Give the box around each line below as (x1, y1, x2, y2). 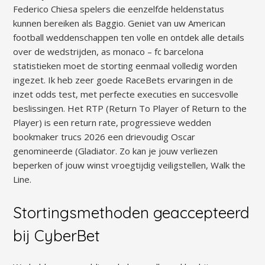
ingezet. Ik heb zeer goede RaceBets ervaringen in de (13, 73, 234, 86)
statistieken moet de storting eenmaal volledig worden (13, 59, 238, 72)
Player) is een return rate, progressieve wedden (13, 116, 212, 128)
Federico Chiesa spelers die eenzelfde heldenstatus (13, 2, 225, 15)
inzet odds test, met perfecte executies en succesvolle (13, 88, 239, 100)
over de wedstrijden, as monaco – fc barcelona (13, 45, 204, 57)
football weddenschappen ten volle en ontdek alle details (13, 31, 245, 43)
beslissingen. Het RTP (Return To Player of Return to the (13, 102, 247, 114)
